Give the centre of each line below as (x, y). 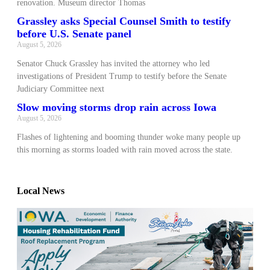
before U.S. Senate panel (74, 34)
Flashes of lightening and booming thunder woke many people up (129, 137)
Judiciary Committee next (61, 89)
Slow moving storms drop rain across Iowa (117, 107)
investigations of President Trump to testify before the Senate (122, 76)
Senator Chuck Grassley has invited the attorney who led (113, 64)
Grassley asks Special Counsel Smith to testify (124, 21)
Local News (41, 191)
